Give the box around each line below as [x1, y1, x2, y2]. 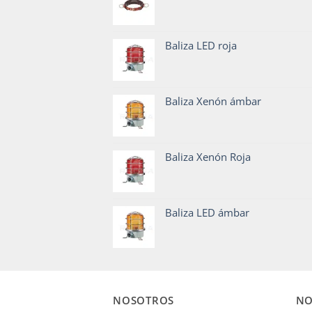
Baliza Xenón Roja [165, 150, 251, 164]
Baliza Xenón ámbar [165, 94, 261, 109]
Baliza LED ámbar [165, 205, 249, 220]
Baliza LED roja [165, 38, 237, 53]
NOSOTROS [113, 292, 174, 307]
